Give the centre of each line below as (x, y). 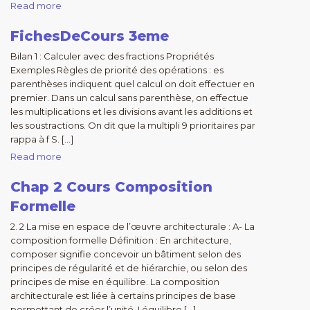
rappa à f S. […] (42, 139)
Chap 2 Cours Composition (111, 187)
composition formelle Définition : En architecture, (121, 240)
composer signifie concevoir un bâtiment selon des (126, 254)
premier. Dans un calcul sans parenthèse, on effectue (129, 98)
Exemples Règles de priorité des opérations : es (117, 70)
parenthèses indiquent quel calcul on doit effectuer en (133, 84)
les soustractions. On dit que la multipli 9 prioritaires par (133, 125)
